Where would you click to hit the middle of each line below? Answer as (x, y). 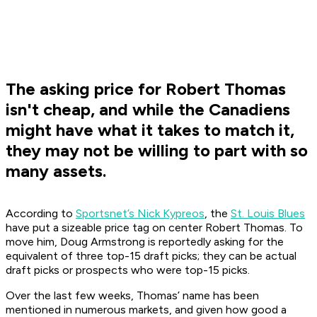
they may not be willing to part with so (157, 151)
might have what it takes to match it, (150, 130)
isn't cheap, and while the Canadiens (148, 110)
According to (41, 214)
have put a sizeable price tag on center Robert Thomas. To (154, 228)
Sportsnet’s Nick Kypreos (140, 214)
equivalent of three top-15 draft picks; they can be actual (151, 256)
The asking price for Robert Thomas (146, 89)
